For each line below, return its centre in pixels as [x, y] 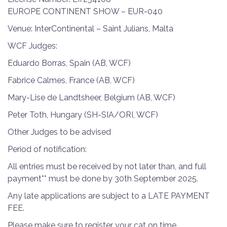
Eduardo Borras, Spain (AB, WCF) [69, 63]
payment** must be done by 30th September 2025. [103, 178]
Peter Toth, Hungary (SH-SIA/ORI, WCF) [83, 115]
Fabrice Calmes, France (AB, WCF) [71, 80]
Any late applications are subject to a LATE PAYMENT [109, 196]
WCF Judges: [32, 46]
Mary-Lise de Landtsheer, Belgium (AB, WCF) [91, 97]
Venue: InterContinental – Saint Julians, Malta [90, 28]
